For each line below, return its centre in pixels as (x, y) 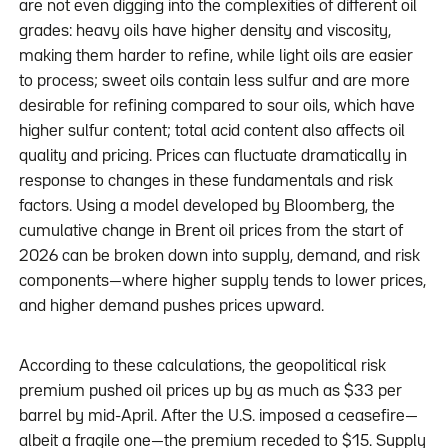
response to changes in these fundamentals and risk (205, 182)
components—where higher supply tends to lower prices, (222, 282)
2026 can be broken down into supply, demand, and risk (219, 257)
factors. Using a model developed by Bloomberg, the (206, 207)
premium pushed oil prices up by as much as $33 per (210, 392)
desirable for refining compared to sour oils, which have (216, 107)
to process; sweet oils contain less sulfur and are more (214, 82)
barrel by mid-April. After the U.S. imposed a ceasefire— (218, 417)
